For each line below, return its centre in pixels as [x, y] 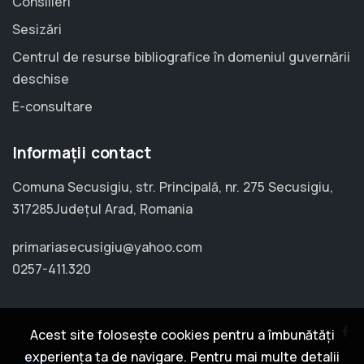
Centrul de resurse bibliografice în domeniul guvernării [181, 57]
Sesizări [37, 30]
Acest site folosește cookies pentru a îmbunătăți [182, 335]
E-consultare [52, 107]
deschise [41, 79]
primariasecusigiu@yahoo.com [107, 247]
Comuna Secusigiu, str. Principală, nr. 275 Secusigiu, [173, 187]
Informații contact [82, 153]
